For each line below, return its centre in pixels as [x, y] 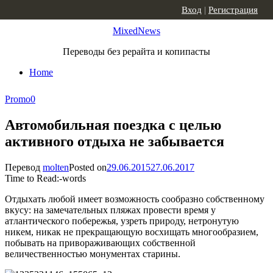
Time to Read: [32, 178]
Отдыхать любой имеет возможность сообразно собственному [135, 199]
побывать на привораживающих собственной [100, 243]
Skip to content [34, 10]
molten [56, 167]
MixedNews [136, 31]
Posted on [88, 167]
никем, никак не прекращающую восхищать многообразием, [132, 232]
